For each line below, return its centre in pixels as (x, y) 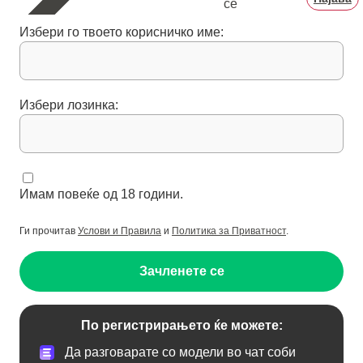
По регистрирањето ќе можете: (181, 325)
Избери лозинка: (69, 105)
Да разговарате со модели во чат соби (180, 352)
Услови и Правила (120, 231)
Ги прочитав (49, 231)
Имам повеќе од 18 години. (101, 194)
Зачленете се (181, 271)
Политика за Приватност (229, 231)
